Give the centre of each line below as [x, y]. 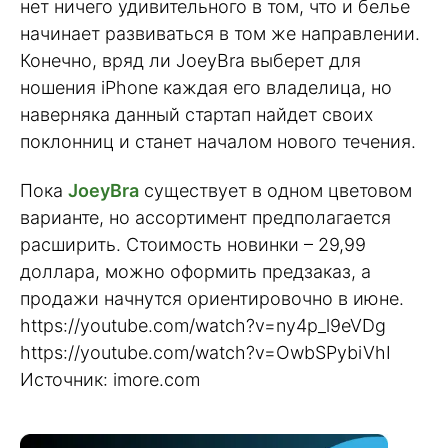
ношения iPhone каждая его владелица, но [206, 88]
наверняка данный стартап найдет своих [196, 115]
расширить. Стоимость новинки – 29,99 [193, 244]
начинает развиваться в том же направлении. [220, 34]
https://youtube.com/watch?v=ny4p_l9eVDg [203, 325]
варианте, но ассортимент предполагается [205, 217]
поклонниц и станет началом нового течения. [218, 142]
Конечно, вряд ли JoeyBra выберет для [190, 61]
